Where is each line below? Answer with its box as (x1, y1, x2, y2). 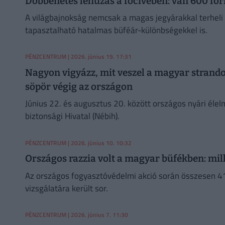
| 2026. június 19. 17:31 (66, 52, 132, 62)
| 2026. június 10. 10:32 (66, 138, 132, 148)
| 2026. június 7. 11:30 (66, 209, 128, 219)
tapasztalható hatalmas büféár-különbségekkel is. (25, 24, 207, 37)
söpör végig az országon (25, 80, 133, 92)
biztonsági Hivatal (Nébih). (25, 109, 120, 123)
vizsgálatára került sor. (25, 181, 108, 195)
